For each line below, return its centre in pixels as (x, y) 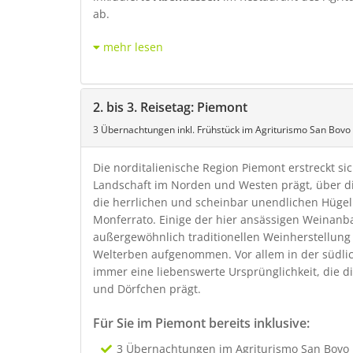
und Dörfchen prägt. (147, 289)
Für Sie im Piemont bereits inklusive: (201, 323)
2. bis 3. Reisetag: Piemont (170, 107)
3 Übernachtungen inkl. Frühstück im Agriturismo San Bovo (222, 130)
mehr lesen (133, 47)
